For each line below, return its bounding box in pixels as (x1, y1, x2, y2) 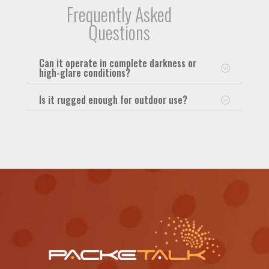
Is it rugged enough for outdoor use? (38, 92, 187, 107)
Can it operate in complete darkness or (38, 55, 196, 70)
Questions (88, 18, 151, 46)
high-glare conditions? (38, 65, 130, 80)
